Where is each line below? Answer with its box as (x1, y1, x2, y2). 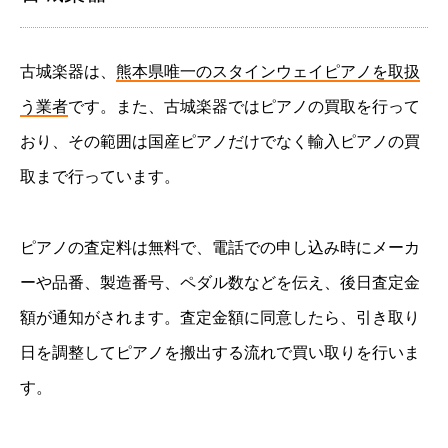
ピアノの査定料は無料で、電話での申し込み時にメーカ (20, 238, 420, 256)
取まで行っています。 (20, 168, 180, 186)
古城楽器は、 (20, 63, 116, 81)
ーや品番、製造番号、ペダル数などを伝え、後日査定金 (20, 273, 420, 291)
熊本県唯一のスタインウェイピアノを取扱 (116, 63, 420, 81)
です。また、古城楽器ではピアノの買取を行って (68, 98, 420, 116)
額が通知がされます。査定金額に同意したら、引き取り (20, 308, 420, 326)
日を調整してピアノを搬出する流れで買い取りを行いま (20, 343, 420, 361)
